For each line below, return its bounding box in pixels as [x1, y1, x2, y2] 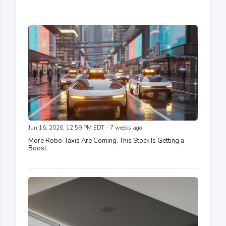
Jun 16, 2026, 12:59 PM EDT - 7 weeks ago [28, 124, 142, 132]
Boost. [28, 143, 48, 153]
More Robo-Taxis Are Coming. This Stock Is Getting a [28, 136, 184, 145]
